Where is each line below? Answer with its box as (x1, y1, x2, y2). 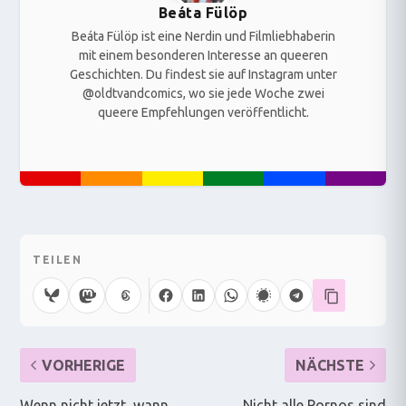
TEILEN (33, 253, 82, 266)
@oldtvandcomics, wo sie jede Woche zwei (82, 85, 324, 101)
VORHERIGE (42, 356, 126, 373)
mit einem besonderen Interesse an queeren (78, 47, 328, 63)
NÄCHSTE (295, 356, 364, 373)
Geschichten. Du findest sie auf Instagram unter (69, 66, 337, 82)
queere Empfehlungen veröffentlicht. (97, 104, 309, 120)
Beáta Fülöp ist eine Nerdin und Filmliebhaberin (71, 28, 335, 43)
